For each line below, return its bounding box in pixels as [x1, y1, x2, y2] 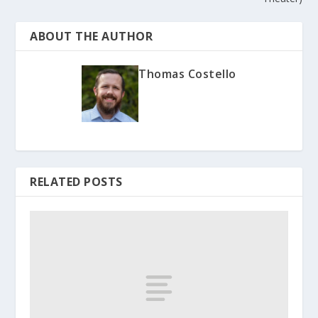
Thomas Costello [138, 66, 236, 82]
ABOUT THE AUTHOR [30, 28, 153, 45]
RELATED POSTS [30, 174, 123, 190]
